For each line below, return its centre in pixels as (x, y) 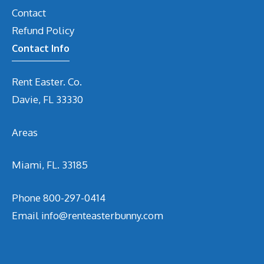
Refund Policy (43, 31)
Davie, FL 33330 (47, 100)
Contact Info (41, 49)
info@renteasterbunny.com (102, 215)
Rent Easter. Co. (47, 82)
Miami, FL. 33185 (50, 165)
